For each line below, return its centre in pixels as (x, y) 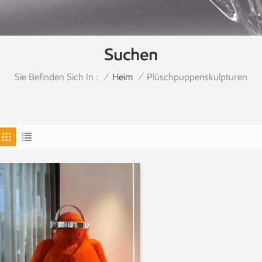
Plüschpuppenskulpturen (197, 77)
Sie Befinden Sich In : (56, 77)
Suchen (131, 54)
